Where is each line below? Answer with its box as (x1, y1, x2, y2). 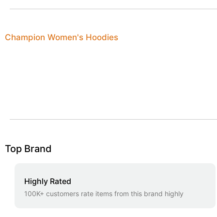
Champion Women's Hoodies (5, 32, 118, 43)
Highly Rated (24, 176, 71, 186)
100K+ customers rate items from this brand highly (24, 189, 184, 198)
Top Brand (5, 143, 52, 155)
